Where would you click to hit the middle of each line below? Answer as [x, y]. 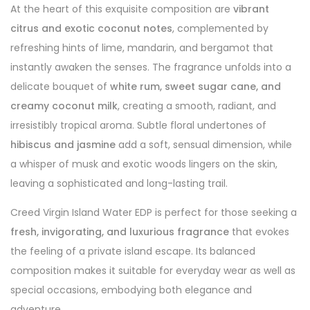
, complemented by [220, 28]
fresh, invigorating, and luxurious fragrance [120, 232]
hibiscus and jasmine [63, 145]
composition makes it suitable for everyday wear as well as [153, 271]
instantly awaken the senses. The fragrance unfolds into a [151, 67]
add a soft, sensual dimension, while [204, 145]
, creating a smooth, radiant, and [197, 106]
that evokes [259, 232]
